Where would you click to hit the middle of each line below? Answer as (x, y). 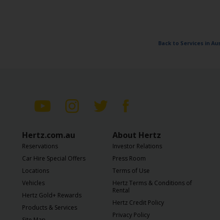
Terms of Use (131, 170)
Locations (36, 170)
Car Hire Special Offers (54, 158)
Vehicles (33, 183)
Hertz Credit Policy (138, 202)
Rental (121, 190)
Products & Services (50, 207)
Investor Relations (137, 146)
